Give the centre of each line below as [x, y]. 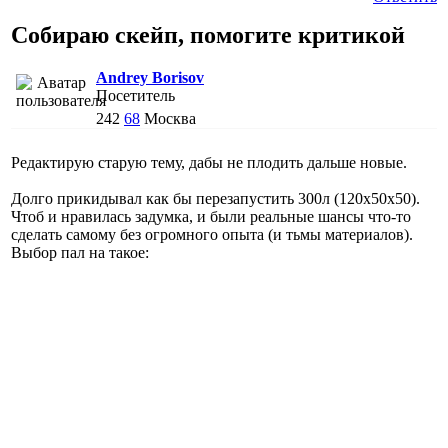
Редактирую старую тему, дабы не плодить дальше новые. [209, 162]
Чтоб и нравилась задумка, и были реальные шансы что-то [211, 216]
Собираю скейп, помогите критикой [208, 34]
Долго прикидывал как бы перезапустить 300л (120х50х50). [215, 198]
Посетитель [135, 95]
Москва [170, 118]
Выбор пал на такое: [80, 252]
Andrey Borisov [150, 77]
